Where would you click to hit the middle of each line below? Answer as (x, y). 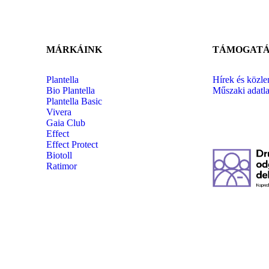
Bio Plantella (70, 91)
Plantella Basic (74, 101)
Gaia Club (65, 123)
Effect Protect (72, 145)
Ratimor (61, 166)
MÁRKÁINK (74, 50)
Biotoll (59, 156)
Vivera (59, 112)
